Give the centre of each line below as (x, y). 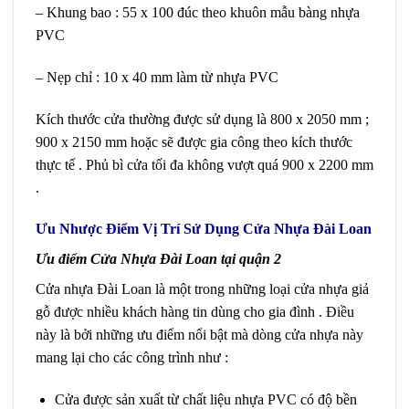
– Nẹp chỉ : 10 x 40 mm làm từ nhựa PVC (157, 77)
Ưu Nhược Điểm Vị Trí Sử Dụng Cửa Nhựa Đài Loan (204, 229)
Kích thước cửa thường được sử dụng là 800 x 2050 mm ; (202, 119)
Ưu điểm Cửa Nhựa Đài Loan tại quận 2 (158, 259)
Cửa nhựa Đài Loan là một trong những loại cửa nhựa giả (202, 289)
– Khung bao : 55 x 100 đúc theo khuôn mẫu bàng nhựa (198, 12)
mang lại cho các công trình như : (132, 358)
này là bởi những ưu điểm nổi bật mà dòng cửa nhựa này (199, 335)
